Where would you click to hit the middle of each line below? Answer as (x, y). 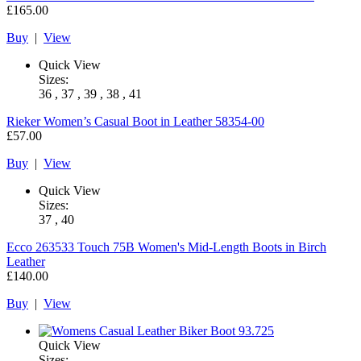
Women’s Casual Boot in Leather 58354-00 (154, 121)
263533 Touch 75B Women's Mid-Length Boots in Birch (181, 247)
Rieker (23, 121)
